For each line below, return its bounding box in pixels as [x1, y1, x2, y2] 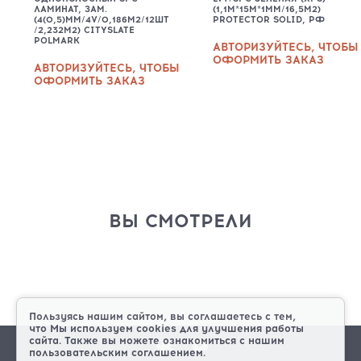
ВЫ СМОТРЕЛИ [109, 210, 252, 233]
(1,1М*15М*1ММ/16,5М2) [213, 4, 322, 15]
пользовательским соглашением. [29, 346, 205, 359]
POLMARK [33, 35, 80, 47]
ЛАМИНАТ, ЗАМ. [33, 4, 107, 15]
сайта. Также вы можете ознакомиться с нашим [29, 334, 284, 346]
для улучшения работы [176, 322, 304, 334]
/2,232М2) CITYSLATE [33, 25, 135, 36]
